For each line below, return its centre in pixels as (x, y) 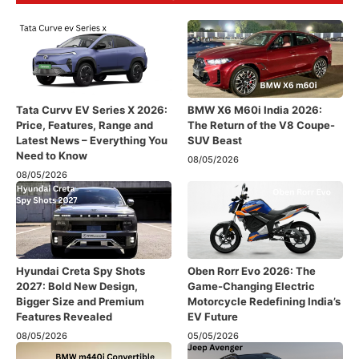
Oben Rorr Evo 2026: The (252, 271)
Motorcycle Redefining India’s (264, 301)
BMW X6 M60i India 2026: (255, 110)
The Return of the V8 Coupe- (261, 125)
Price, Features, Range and (85, 125)
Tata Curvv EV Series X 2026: (92, 110)
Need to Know (52, 155)
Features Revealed (64, 317)
